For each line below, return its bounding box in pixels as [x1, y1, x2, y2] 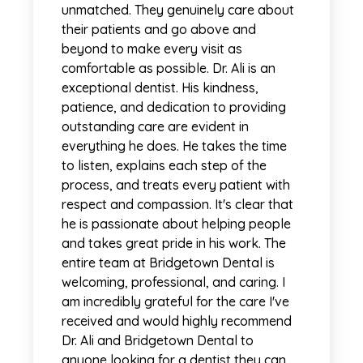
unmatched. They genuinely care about [62, 2, 294, 19]
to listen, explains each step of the [62, 157, 267, 174]
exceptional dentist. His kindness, [62, 79, 258, 96]
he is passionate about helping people [62, 216, 291, 233]
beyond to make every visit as [62, 41, 242, 58]
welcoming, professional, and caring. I [62, 274, 285, 291]
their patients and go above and [62, 21, 256, 38]
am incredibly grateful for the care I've [62, 293, 289, 310]
